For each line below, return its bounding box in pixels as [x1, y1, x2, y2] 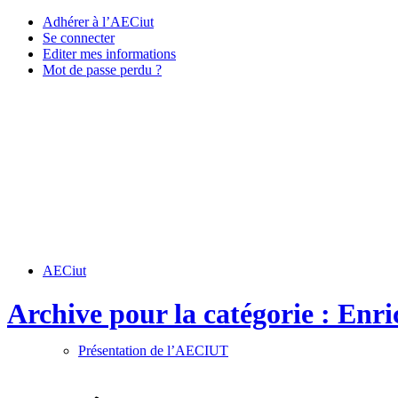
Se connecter [43, 30, 115, 45]
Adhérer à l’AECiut [43, 14, 154, 29]
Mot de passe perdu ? [43, 62, 162, 77]
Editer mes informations [43, 46, 176, 61]
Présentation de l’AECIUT [78, 343, 228, 358]
